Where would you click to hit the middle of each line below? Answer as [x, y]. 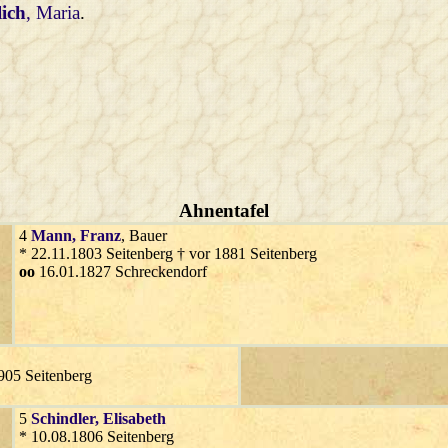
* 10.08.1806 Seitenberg [96, 436]
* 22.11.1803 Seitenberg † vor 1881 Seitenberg [168, 253]
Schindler [63, 418]
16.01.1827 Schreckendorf [121, 271]
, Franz [96, 235]
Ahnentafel [224, 210]
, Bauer [144, 235]
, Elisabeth [130, 418]
